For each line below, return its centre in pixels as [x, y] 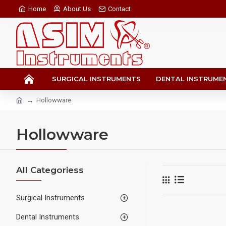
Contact [119, 9]
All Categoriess [50, 170]
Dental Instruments [48, 217]
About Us [77, 9]
